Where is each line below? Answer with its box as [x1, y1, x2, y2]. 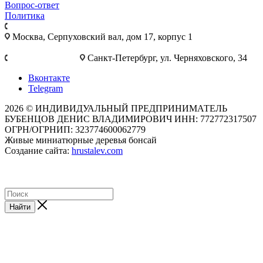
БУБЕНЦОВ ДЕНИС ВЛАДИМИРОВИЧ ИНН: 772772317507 [5, 114, 257, 124]
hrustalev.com [72, 146, 123, 156]
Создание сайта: [5, 146, 72, 156]
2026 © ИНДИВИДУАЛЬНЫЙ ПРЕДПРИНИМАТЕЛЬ [5, 103, 227, 114]
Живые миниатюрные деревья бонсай [5, 135, 157, 146]
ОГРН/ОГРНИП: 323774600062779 [5, 124, 146, 135]
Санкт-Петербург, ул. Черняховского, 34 [87, 53, 247, 63]
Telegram [28, 83, 63, 94]
